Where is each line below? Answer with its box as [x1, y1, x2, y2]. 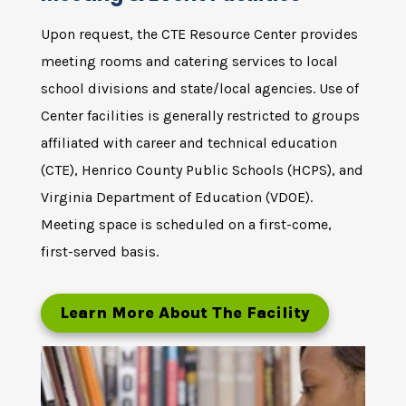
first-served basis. [41, 243, 159, 260]
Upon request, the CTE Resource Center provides [41, 25, 358, 43]
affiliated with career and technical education [41, 134, 337, 151]
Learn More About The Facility [60, 303, 310, 323]
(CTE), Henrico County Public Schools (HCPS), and [41, 161, 363, 179]
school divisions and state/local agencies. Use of [41, 80, 359, 97]
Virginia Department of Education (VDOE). [41, 188, 313, 206]
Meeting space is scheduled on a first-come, [41, 216, 332, 233]
